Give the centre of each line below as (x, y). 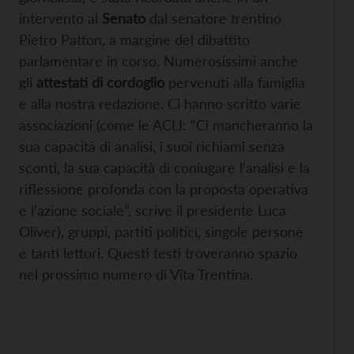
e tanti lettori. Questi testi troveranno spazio (158, 253)
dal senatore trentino (213, 19)
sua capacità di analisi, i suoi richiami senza (152, 147)
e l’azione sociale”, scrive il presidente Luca (153, 211)
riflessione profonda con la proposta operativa (164, 189)
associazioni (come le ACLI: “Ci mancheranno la (166, 125)
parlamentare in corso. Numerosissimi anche (158, 61)
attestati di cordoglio (100, 83)
